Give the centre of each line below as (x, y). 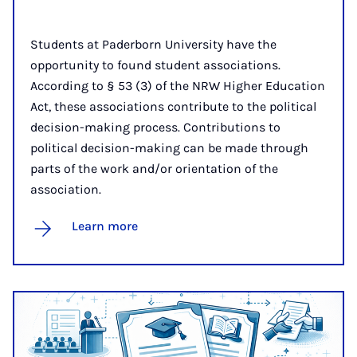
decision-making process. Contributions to (155, 127)
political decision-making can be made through (169, 147)
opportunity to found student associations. (155, 65)
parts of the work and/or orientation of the (154, 168)
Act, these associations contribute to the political (173, 106)
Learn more (105, 226)
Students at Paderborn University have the (153, 44)
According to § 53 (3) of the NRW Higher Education (178, 85)
